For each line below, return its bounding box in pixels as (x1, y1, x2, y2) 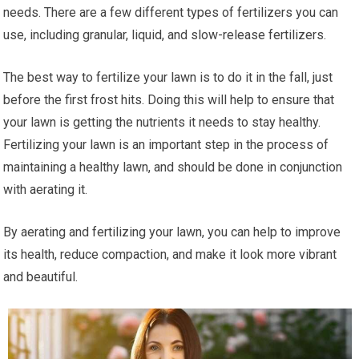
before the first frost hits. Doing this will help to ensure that (3, 91, 335, 107)
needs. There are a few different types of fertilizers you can (3, 4, 339, 20)
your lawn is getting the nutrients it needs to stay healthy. (3, 114, 321, 130)
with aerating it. (3, 181, 88, 197)
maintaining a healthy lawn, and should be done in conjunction (3, 159, 343, 175)
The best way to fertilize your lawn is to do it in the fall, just (3, 69, 333, 85)
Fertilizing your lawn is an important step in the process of (3, 136, 329, 152)
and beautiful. (3, 268, 79, 284)
